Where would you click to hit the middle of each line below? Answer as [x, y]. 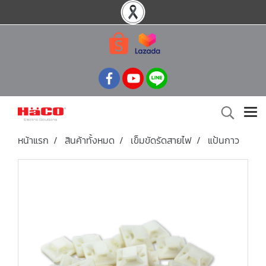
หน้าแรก [33, 140]
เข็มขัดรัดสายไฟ [161, 140]
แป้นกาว [224, 140]
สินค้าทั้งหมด [90, 140]
